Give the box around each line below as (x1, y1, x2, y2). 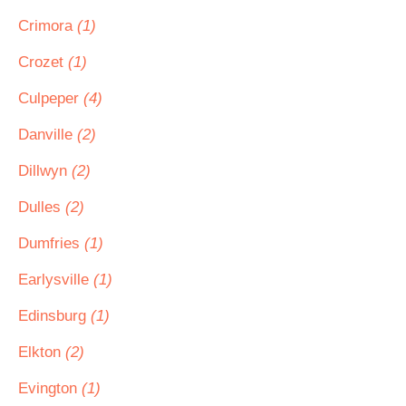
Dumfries (18, 235, 84, 252)
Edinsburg (18, 307, 91, 324)
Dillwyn (18, 162, 72, 179)
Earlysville (18, 271, 93, 288)
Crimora (18, 17, 77, 34)
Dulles (18, 198, 65, 216)
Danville (18, 126, 77, 143)
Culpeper (18, 90, 83, 107)
